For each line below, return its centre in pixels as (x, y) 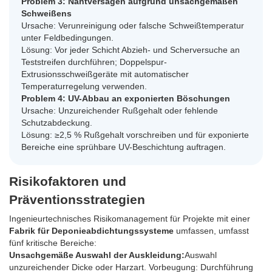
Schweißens (46, 14)
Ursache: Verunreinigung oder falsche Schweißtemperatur (133, 26)
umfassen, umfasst (211, 231)
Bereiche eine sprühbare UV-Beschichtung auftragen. (124, 147)
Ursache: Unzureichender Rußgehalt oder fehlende (120, 111)
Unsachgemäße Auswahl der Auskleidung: (97, 255)
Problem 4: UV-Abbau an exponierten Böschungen (126, 99)
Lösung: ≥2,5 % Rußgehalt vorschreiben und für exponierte (135, 135)
